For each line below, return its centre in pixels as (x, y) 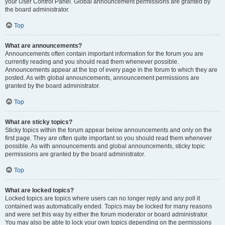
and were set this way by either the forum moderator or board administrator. (107, 214)
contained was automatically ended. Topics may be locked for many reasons (108, 206)
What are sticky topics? (39, 122)
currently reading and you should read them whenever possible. (92, 62)
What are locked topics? (39, 190)
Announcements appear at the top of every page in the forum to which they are (111, 70)
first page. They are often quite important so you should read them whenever (108, 138)
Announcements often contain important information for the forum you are (104, 54)
